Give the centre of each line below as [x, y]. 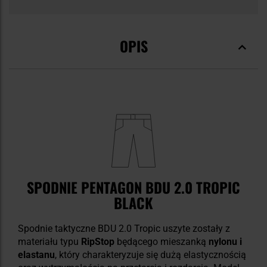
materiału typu [49, 241]
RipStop [98, 241]
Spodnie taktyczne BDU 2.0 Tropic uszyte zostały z [124, 228]
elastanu [36, 254]
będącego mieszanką [162, 241]
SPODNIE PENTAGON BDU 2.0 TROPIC [133, 187]
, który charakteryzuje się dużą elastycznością [150, 254]
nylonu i [225, 241]
